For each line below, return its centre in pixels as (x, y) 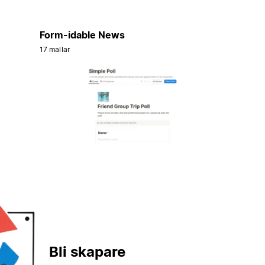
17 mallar (54, 50)
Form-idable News (82, 35)
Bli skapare (87, 251)
